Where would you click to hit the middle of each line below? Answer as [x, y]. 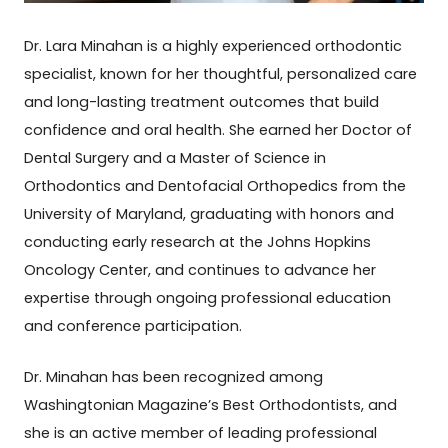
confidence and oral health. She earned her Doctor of [218, 129]
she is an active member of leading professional [201, 432]
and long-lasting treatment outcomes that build [202, 101]
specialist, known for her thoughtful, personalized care [221, 73]
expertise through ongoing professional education [208, 297]
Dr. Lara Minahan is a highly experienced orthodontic [213, 45]
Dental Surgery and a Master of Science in [175, 157]
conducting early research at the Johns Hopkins [198, 241]
